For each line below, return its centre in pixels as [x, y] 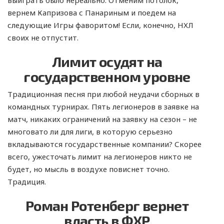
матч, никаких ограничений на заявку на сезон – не [102, 119]
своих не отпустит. [43, 38]
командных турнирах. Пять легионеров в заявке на [103, 107]
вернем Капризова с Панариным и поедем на [92, 13]
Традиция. [27, 182]
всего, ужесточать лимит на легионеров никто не [100, 157]
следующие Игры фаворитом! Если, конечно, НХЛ [100, 25]
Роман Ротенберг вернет [107, 206]
